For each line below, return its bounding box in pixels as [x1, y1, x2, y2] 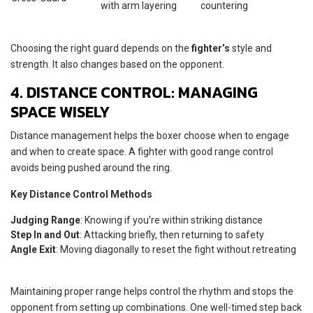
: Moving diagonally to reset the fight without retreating [56, 243, 296, 255]
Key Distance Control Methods [10, 188, 152, 200]
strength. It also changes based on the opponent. [10, 58, 224, 70]
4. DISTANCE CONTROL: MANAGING [10, 80, 258, 104]
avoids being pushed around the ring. [10, 161, 172, 173]
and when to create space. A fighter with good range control [10, 145, 273, 157]
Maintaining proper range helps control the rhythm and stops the [10, 285, 293, 297]
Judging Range [10, 214, 80, 226]
